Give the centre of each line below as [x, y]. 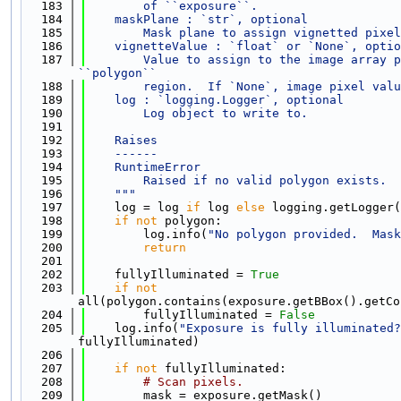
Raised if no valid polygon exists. [236, 180]
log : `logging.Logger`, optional [215, 99]
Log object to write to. [197, 113]
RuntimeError [143, 166]
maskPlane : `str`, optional [197, 19]
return [165, 247]
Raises [122, 140]
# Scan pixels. [193, 381]
